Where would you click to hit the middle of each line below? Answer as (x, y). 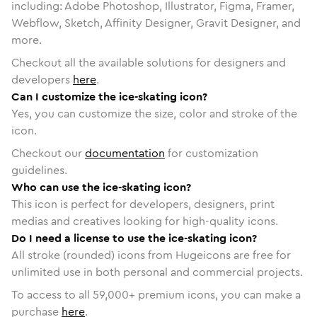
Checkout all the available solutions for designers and (149, 62)
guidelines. (39, 170)
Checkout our (48, 153)
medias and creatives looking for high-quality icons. (145, 221)
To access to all (52, 294)
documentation (125, 153)
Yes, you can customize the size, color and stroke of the (154, 113)
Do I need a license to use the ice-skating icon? (134, 238)
